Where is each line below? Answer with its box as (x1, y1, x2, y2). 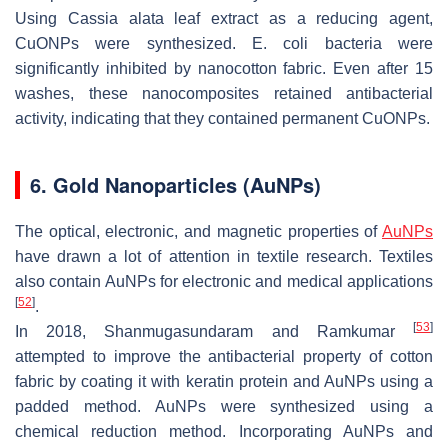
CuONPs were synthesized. (15, 34, 252, 52)
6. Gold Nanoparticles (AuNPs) (30, 169, 321, 199)
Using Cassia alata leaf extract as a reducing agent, (15, 9, 433, 27)
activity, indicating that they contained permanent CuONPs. (15, 109, 430, 127)
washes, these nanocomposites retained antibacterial (15, 84, 433, 102)
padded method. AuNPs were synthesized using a (15, 397, 433, 415)
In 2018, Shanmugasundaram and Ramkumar (15, 322, 413, 340)
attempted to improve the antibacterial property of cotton (15, 347, 433, 365)
